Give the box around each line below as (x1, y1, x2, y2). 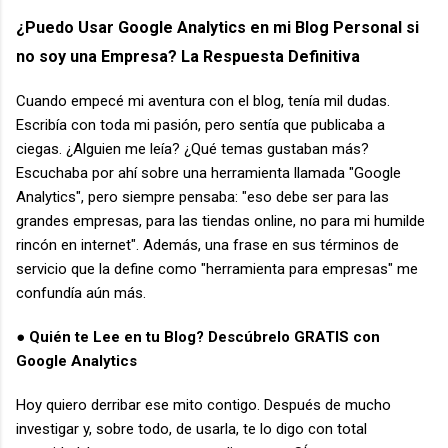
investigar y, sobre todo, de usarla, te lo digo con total (16, 420, 367, 439)
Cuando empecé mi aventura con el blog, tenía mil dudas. (16, 92, 390, 111)
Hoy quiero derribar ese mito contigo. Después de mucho (16, 396, 391, 415)
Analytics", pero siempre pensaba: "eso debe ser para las (16, 188, 389, 207)
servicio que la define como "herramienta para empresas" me (16, 260, 418, 279)
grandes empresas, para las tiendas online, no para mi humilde (16, 212, 425, 231)
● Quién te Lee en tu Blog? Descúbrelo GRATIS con (16, 328, 380, 347)
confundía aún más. (16, 284, 146, 303)
